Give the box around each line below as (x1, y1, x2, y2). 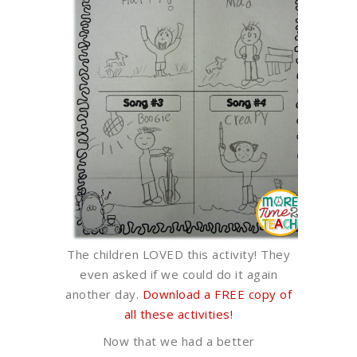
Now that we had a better (102, 332, 255, 349)
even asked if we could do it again (80, 265, 277, 282)
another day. (65, 285, 143, 302)
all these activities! (124, 305, 233, 322)
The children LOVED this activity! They (67, 245, 290, 262)
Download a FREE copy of (142, 285, 292, 302)
